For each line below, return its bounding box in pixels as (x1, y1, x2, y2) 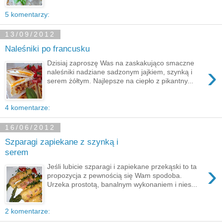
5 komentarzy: (5, 10, 50, 18)
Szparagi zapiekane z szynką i (5, 137, 118, 147)
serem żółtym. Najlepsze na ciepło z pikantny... (47, 76, 194, 85)
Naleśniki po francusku (5, 44, 90, 54)
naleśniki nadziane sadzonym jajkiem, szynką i (47, 67, 193, 76)
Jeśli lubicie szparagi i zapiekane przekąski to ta (47, 162, 197, 170)
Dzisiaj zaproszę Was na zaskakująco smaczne (47, 58, 195, 67)
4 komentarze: (5, 103, 50, 111)
